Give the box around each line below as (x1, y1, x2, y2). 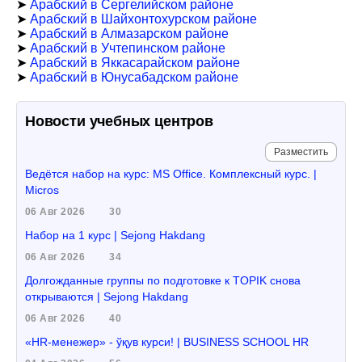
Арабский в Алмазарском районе (30, 27, 229, 40)
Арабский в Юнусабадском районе (30, 70, 238, 84)
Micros (25, 183, 59, 196)
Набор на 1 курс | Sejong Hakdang (25, 229, 205, 242)
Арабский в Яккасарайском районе (30, 56, 240, 69)
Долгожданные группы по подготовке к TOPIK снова (25, 274, 301, 287)
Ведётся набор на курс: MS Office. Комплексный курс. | (25, 167, 317, 180)
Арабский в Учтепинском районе (30, 41, 225, 55)
